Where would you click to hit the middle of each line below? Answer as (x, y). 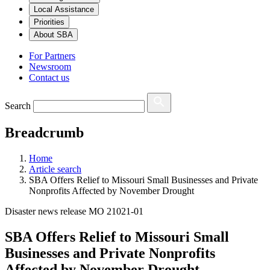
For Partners (52, 56)
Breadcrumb (44, 133)
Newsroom (50, 67)
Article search (55, 169)
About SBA (53, 35)
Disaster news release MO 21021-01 (74, 212)
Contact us (49, 78)
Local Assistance (64, 10)
